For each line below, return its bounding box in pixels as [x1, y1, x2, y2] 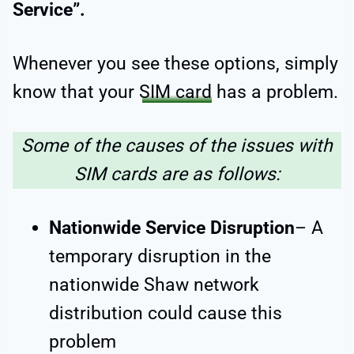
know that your [13, 81, 139, 104]
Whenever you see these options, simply [13, 53, 338, 75]
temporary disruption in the [49, 246, 271, 268]
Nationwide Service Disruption [49, 217, 295, 239]
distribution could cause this [49, 303, 282, 325]
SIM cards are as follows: [73, 164, 281, 186]
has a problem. [212, 81, 338, 104]
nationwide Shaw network [49, 274, 259, 296]
